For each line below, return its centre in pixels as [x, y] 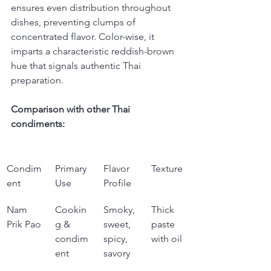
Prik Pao [24, 224]
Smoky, [120, 210]
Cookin [71, 210]
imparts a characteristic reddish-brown [94, 51]
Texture [167, 168]
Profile [117, 183]
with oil [167, 239]
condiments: [38, 124]
